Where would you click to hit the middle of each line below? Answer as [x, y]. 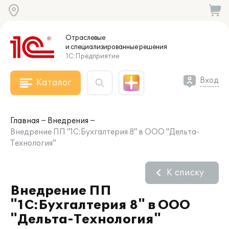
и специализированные [102, 47]
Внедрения [68, 121]
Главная [25, 121]
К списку [185, 173]
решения [153, 47]
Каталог [54, 83]
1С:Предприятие [92, 56]
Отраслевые [85, 38]
